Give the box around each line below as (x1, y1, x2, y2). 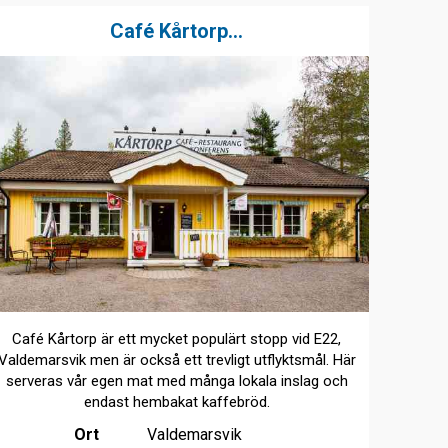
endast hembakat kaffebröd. (83, 393, 270, 412)
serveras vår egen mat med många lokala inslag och (5, 372, 348, 391)
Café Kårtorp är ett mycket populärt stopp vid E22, (12, 330, 342, 349)
